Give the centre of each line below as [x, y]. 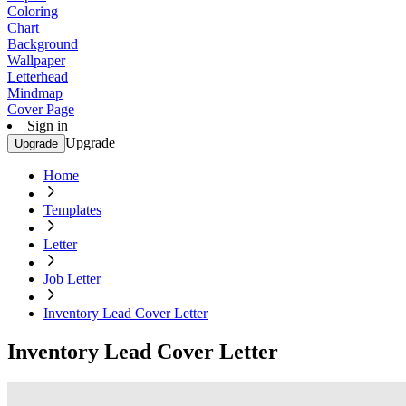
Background [43, 44]
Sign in [48, 126]
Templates [72, 210]
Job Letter [72, 279]
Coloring [33, 11]
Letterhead [38, 77]
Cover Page [41, 109]
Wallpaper [36, 60]
